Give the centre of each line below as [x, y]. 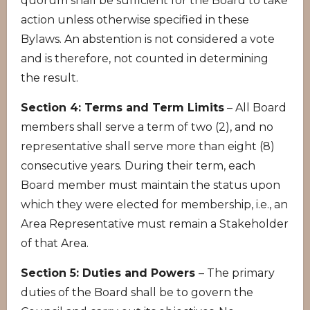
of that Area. [55, 243]
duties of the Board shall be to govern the [137, 292]
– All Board [255, 108]
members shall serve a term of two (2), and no [147, 127]
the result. [49, 78]
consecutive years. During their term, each [138, 166]
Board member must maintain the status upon [151, 185]
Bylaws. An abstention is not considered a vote [148, 39]
